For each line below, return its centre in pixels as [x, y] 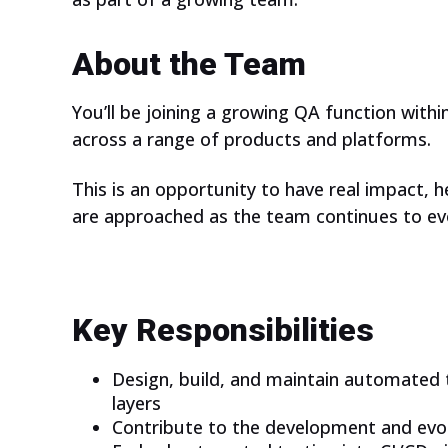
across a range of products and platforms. [251, 139]
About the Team [189, 64]
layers [136, 403]
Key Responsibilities [223, 330]
